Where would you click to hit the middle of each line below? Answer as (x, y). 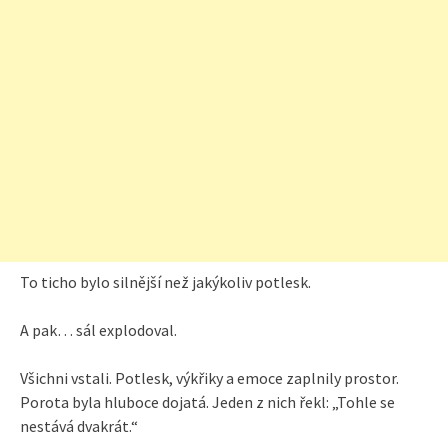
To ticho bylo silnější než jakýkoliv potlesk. (165, 281)
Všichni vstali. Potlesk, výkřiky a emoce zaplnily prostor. (209, 377)
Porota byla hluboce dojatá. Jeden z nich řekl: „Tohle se (207, 401)
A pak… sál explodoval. (98, 329)
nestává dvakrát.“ (79, 425)
